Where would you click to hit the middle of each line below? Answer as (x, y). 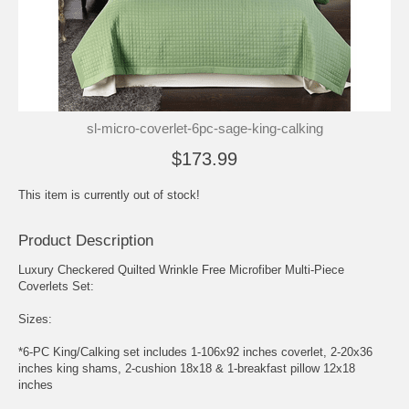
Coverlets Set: (56, 286)
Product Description (86, 240)
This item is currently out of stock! (109, 194)
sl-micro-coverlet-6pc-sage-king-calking (204, 128)
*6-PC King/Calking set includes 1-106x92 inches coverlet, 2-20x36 (195, 351)
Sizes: (35, 319)
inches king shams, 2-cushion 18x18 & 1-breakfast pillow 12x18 (187, 368)
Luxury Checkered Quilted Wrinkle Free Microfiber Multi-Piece (181, 269)
